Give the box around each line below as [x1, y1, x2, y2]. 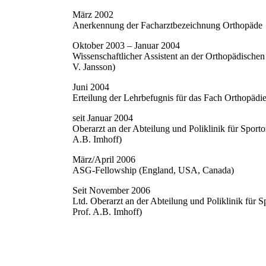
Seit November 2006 [72, 185, 150, 196]
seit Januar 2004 [72, 113, 133, 123]
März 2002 [72, 9, 113, 20]
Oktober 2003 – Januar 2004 [72, 40, 180, 51]
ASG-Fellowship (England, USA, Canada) [72, 165, 234, 176]
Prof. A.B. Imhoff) [72, 207, 142, 217]
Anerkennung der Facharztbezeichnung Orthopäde [72, 20, 262, 31]
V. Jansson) [72, 62, 115, 72]
